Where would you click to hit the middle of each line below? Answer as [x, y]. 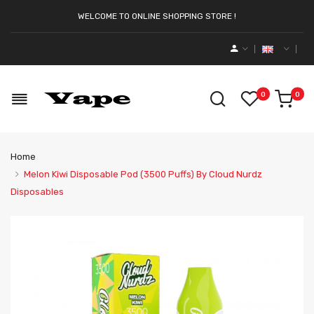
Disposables [37, 192]
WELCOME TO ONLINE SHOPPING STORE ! [157, 16]
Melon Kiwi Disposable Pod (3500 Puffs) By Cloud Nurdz [143, 174]
